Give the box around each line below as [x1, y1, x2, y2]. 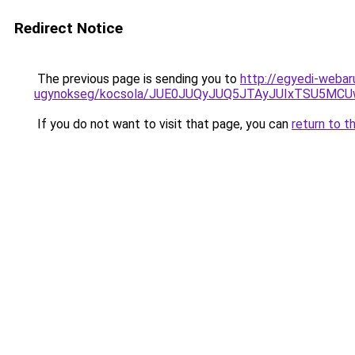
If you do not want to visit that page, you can [34, 116, 292, 132]
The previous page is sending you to [34, 71, 240, 86]
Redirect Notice [14, 19, 123, 37]
